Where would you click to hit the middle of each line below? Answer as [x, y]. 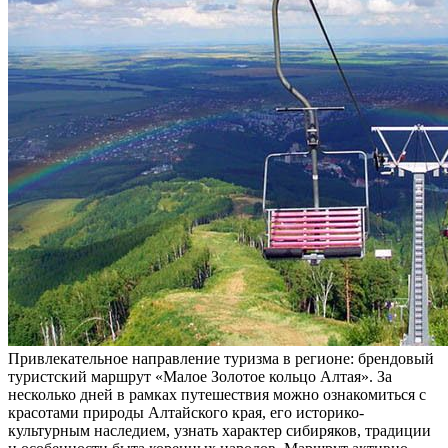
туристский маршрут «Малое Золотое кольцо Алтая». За [200, 377]
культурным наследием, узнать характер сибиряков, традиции [219, 431]
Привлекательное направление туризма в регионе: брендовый [221, 359]
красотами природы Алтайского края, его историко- [186, 413]
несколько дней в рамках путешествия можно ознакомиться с [217, 395]
